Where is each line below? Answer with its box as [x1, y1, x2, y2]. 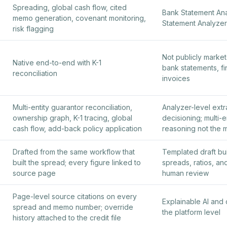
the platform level [162, 207, 220, 216]
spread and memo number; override [13, 202, 133, 211]
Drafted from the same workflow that [13, 147, 135, 156]
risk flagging [13, 24, 54, 33]
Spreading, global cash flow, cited [13, 3, 127, 12]
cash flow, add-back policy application [13, 124, 142, 133]
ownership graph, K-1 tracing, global [13, 113, 132, 122]
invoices [162, 73, 190, 83]
